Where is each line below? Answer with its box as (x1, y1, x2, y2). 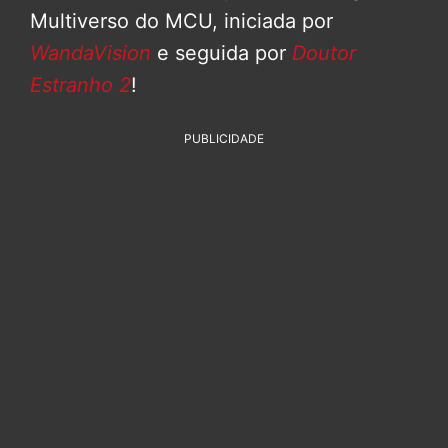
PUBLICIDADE (184, 130, 264, 146)
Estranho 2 (30, 72, 131, 97)
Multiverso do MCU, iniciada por (30, 8, 333, 33)
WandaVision (30, 40, 151, 65)
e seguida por (151, 40, 286, 65)
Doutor (286, 40, 356, 65)
